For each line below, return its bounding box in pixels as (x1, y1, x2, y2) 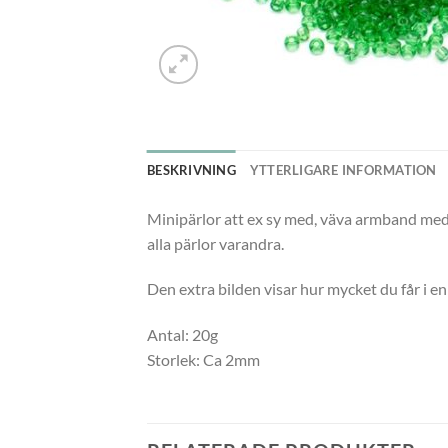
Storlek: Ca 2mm (147, 350, 260, 370)
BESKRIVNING (147, 161, 236, 178)
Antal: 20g (147, 325, 218, 345)
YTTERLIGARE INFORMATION (249, 161, 437, 178)
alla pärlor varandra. (147, 233, 284, 253)
